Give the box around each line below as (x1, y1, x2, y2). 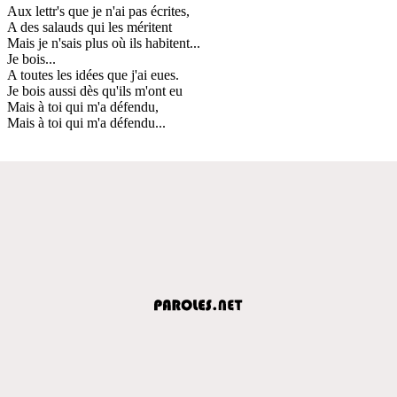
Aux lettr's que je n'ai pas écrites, (7, 3, 190, 19)
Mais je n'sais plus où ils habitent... (7, 35, 200, 51)
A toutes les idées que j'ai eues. (7, 66, 179, 82)
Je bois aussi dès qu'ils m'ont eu (7, 82, 183, 98)
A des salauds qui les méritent (7, 19, 172, 35)
